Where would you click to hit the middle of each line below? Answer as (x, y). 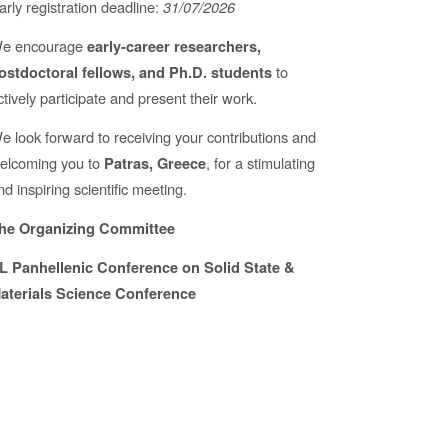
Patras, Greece (155, 164)
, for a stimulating (261, 163)
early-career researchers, (174, 47)
